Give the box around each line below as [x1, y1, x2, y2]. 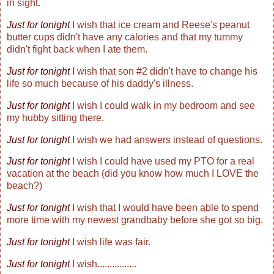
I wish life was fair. [70, 237, 150, 248]
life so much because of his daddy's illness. [7, 78, 193, 89]
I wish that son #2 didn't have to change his [70, 65, 257, 76]
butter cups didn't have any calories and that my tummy [7, 32, 243, 43]
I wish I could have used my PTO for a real [70, 156, 254, 167]
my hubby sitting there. [7, 112, 104, 123]
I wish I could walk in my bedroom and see [70, 100, 255, 111]
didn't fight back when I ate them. [7, 44, 147, 55]
